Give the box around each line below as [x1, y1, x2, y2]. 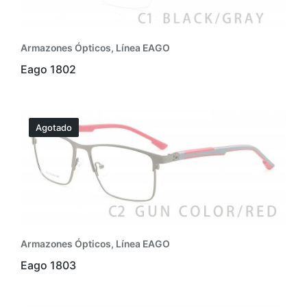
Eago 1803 [21, 258, 76, 272]
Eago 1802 [21, 62, 76, 76]
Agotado [36, 121, 72, 133]
